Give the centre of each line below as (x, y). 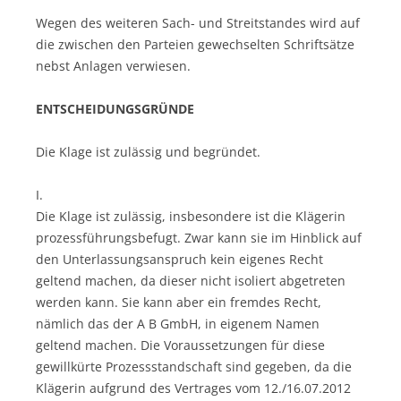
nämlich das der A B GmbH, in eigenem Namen (178, 323)
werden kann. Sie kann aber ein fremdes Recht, (179, 302)
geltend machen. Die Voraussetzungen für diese (180, 345)
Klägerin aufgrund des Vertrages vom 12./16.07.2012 (193, 388)
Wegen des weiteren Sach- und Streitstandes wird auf (198, 22)
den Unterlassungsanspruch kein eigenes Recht (179, 259)
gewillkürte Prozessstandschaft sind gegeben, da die (194, 366)
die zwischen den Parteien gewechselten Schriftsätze (195, 44)
